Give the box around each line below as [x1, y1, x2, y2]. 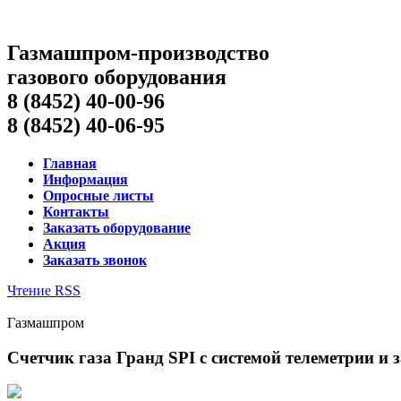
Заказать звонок [43, 252, 147, 268]
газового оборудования [7, 64, 226, 89]
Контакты [43, 203, 109, 219]
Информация [43, 171, 128, 187]
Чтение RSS [7, 282, 81, 298]
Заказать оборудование [43, 219, 191, 235]
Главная [43, 155, 97, 171]
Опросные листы [43, 187, 154, 203]
